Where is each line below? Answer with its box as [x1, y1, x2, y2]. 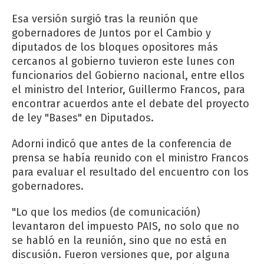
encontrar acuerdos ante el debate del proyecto [12, 97, 249, 110]
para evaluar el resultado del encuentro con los [12, 165, 249, 179]
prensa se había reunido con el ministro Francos [12, 151, 249, 164]
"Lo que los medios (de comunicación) [12, 205, 200, 219]
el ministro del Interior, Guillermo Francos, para [12, 82, 245, 96]
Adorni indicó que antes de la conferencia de [12, 137, 232, 150]
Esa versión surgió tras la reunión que [12, 12, 198, 25]
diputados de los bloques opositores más [12, 40, 218, 54]
